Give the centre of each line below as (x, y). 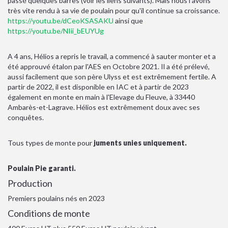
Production (30, 183)
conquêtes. (26, 117)
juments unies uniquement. (141, 143)
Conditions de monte (49, 213)
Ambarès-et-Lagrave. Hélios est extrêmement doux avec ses (104, 107)
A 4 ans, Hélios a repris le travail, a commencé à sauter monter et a (112, 56)
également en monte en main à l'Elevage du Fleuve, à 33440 (101, 97)
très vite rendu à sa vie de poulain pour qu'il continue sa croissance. (114, 10)
